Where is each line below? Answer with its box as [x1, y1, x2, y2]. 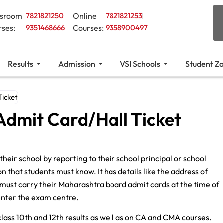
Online [73, 11, 97, 21]
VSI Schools [119, 58, 160, 69]
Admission [58, 58, 95, 69]
